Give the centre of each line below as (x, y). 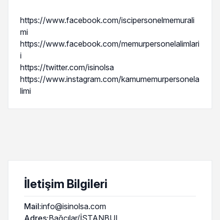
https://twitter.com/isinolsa (67, 67)
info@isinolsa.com (74, 206)
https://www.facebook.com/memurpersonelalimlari (110, 44)
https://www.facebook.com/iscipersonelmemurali (107, 20)
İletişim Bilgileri (66, 184)
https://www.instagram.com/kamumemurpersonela (110, 79)
